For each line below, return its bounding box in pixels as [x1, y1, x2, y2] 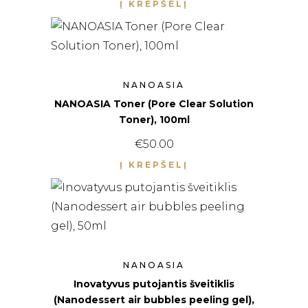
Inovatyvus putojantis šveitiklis [74, 278, 234, 291]
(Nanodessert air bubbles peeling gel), [54, 294, 254, 307]
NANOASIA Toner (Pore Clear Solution [54, 98, 254, 111]
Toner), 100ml [118, 113, 190, 126]
